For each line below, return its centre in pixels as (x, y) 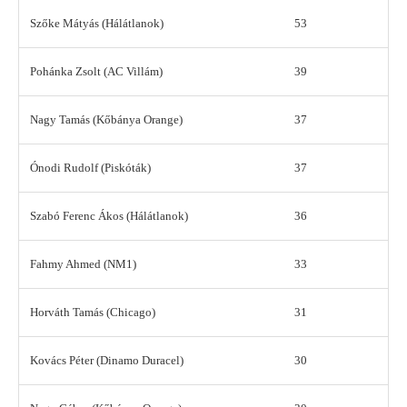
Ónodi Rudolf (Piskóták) (90, 168)
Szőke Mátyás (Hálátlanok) (97, 24)
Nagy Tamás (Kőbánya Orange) (106, 120)
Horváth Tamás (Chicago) (93, 313)
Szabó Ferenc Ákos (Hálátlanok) (109, 216)
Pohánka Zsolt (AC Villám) (96, 72)
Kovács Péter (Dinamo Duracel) (107, 361)
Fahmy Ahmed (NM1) (83, 264)
